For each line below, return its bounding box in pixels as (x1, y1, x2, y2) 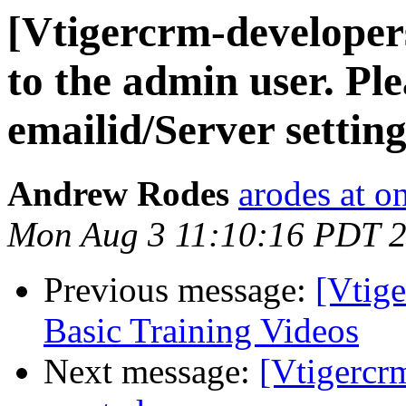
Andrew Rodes (7, 174, 229, 214)
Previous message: (43, 270, 315, 310)
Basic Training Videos (43, 311, 359, 351)
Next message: (43, 352, 259, 391)
